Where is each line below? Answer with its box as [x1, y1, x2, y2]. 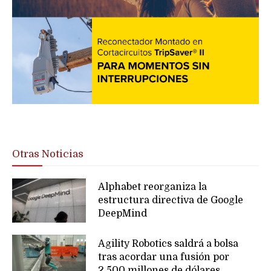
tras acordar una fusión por [98, 251, 230, 263]
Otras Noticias [12, 148, 83, 160]
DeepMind [98, 208, 148, 220]
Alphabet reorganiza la [98, 181, 207, 193]
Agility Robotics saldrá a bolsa [98, 238, 239, 249]
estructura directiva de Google [98, 195, 244, 206]
